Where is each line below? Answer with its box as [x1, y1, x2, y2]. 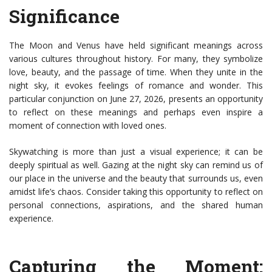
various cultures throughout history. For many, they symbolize [9, 53, 263, 65]
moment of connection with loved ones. [9, 120, 166, 132]
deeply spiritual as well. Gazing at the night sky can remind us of [9, 159, 263, 171]
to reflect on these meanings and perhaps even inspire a [9, 106, 263, 118]
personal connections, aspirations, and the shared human [9, 199, 263, 211]
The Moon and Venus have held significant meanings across [9, 39, 263, 52]
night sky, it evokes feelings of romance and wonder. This [9, 80, 263, 92]
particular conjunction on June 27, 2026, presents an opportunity [9, 93, 263, 105]
